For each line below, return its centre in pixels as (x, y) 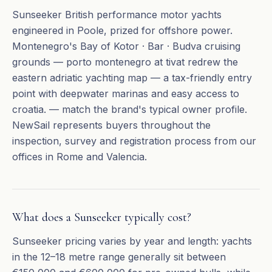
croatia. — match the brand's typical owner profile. (130, 109)
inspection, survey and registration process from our (134, 141)
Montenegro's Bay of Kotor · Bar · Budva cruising (126, 46)
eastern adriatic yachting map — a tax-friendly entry (132, 78)
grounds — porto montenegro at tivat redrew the (125, 62)
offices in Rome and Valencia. (80, 157)
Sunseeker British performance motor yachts (117, 15)
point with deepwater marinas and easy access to (126, 93)
